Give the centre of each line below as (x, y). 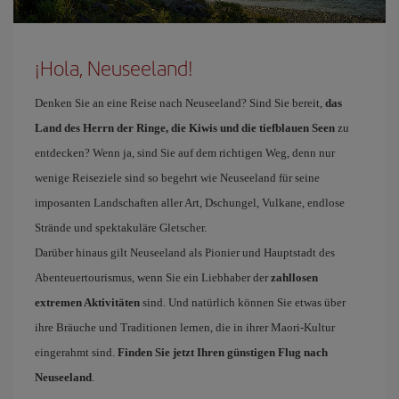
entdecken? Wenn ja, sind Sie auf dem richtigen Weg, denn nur (185, 152)
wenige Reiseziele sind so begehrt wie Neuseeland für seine (177, 177)
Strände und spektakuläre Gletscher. (121, 227)
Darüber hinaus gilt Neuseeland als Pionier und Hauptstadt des (185, 252)
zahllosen (294, 277)
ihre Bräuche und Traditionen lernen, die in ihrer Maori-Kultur (185, 327)
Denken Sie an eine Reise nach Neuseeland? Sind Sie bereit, (180, 102)
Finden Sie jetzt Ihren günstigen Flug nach (223, 352)
